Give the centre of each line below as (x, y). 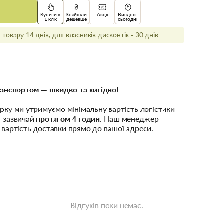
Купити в (51, 14)
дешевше (76, 19)
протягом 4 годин (68, 119)
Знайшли (76, 14)
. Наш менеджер (129, 119)
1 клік (50, 19)
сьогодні (127, 19)
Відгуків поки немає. (106, 205)
